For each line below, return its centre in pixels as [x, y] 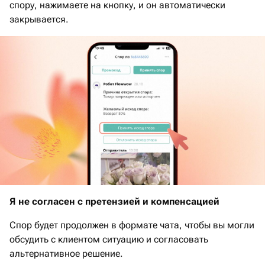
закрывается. [40, 20]
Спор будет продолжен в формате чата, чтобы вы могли [132, 225]
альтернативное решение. [66, 254]
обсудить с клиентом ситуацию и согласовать [109, 240]
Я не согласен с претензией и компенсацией [114, 202]
